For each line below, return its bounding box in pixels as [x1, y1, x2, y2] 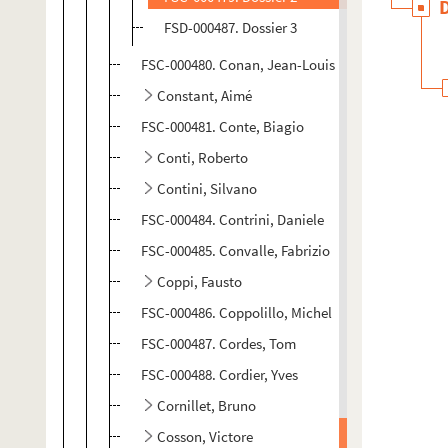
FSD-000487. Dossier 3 [164, 18, 297, 37]
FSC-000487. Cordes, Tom [141, 334, 296, 353]
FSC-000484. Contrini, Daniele [141, 210, 324, 229]
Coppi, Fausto [157, 272, 242, 291]
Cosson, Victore [157, 427, 253, 446]
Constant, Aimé [157, 86, 252, 105]
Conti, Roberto [157, 148, 248, 167]
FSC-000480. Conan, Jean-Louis [141, 55, 335, 74]
